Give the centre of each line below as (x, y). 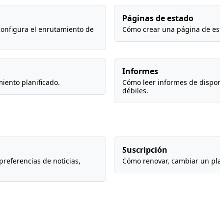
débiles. (135, 91)
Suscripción (145, 150)
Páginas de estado (158, 18)
